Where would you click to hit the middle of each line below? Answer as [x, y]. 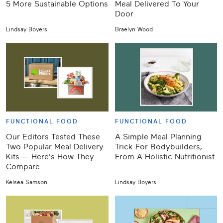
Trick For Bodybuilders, [158, 147]
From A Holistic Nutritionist [165, 157]
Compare [23, 167]
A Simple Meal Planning [158, 137]
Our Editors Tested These [53, 137]
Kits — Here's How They [50, 157]
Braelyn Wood [134, 29]
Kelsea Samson [27, 182]
